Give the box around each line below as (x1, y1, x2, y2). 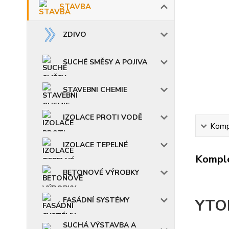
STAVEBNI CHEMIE (63, 84, 127, 95)
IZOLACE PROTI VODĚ (63, 112, 142, 122)
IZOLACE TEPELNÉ (63, 140, 128, 150)
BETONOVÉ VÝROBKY (63, 167, 139, 177)
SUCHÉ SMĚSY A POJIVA (63, 57, 147, 67)
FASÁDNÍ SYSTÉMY (63, 195, 129, 205)
